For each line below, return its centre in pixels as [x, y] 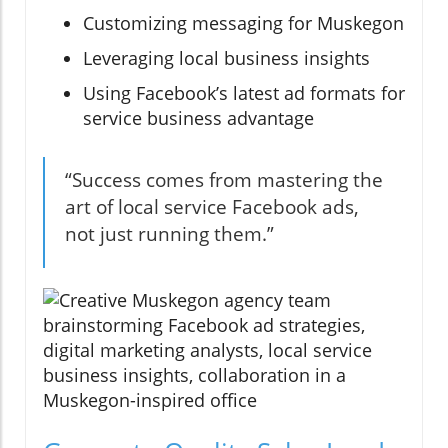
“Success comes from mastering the [224, 180]
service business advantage [198, 118]
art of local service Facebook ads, [212, 207]
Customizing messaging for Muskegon [243, 23]
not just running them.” [169, 234]
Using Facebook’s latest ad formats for [244, 93]
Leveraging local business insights [226, 58]
